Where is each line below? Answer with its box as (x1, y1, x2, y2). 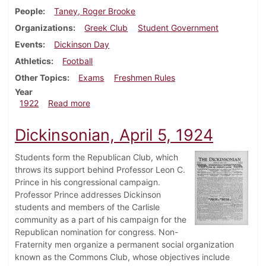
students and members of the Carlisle (15, 202, 160, 213)
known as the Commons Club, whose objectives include (15, 252, 230, 262)
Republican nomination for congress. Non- (15, 227, 178, 237)
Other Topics (15, 72, 67, 83)
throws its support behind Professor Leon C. (15, 164, 185, 175)
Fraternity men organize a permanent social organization (15, 239, 234, 250)
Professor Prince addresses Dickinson (15, 189, 161, 200)
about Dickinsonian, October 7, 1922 (89, 97, 230, 108)
